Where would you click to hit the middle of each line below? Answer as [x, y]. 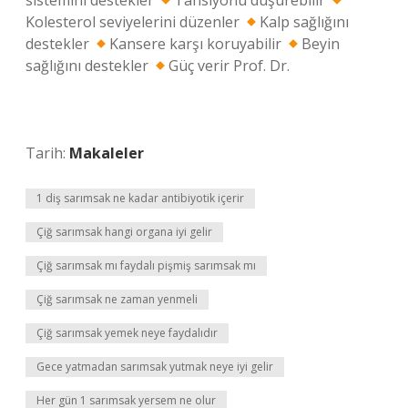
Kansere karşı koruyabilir [198, 44]
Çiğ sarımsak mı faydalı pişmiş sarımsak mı [146, 265]
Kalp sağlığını [305, 22]
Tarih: [47, 153]
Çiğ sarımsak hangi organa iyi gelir [124, 232]
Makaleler [107, 153]
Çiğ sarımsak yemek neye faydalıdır [127, 333]
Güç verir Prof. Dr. [229, 66]
